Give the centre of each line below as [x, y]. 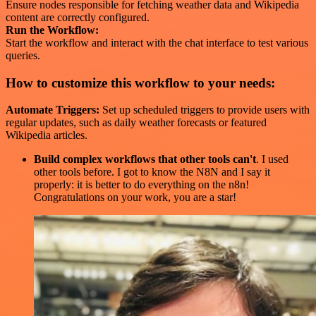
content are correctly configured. [78, 17]
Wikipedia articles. [47, 135]
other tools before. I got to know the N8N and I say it [152, 172]
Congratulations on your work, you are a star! [135, 197]
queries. [23, 55]
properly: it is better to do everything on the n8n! [141, 185]
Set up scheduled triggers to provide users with [205, 110]
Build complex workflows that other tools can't [145, 159]
